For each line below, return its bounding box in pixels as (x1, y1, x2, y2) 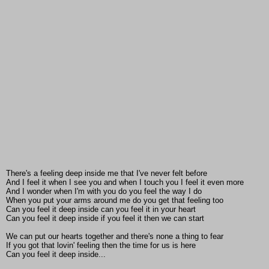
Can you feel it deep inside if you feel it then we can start (6, 214, 204, 223)
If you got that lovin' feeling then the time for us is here (6, 241, 196, 250)
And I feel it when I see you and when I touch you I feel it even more (6, 178, 244, 187)
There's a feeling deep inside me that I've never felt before (6, 169, 207, 178)
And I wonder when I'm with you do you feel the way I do (6, 187, 202, 196)
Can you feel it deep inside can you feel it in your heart (6, 205, 196, 214)
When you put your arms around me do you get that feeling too (6, 196, 223, 205)
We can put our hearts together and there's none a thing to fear (6, 232, 223, 241)
